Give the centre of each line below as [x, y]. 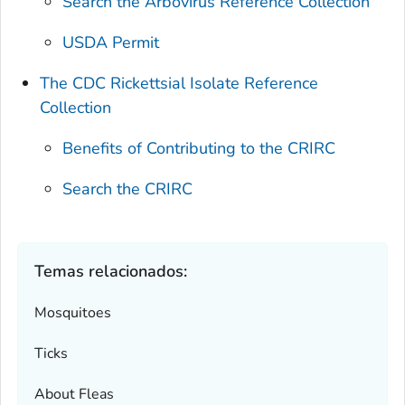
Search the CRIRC [128, 188]
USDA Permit [111, 42]
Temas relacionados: [111, 271]
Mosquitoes [73, 312]
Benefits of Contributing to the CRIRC [199, 148]
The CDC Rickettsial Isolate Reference [179, 83]
